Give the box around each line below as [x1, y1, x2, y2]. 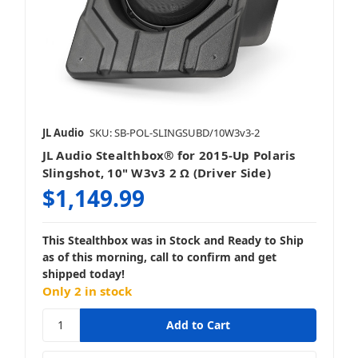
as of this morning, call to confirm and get [42, 249, 276, 265]
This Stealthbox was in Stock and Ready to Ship [42, 232, 304, 248]
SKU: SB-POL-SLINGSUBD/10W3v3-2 [89, 125, 260, 140]
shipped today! [42, 265, 125, 281]
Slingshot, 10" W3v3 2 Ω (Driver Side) [42, 164, 271, 181]
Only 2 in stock [42, 282, 132, 299]
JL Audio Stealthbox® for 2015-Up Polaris [42, 146, 296, 163]
